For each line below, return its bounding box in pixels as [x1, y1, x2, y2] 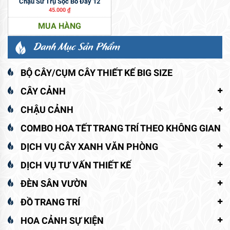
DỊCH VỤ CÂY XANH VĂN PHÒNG [21, 141, 158, 152]
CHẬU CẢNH [21, 104, 73, 115]
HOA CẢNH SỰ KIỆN [21, 215, 104, 226]
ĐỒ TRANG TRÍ [21, 196, 80, 207]
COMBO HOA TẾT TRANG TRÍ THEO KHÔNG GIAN [21, 122, 221, 133]
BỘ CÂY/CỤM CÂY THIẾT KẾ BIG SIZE [21, 67, 172, 78]
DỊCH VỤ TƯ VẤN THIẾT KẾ [21, 159, 131, 170]
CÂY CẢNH [21, 85, 66, 97]
